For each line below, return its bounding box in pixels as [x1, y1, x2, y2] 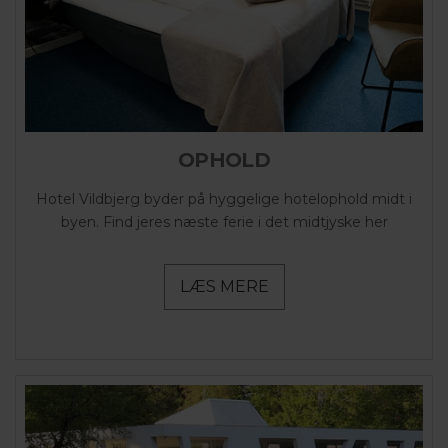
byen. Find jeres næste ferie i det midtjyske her [60, 213, 388, 232]
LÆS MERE [179, 277, 269, 297]
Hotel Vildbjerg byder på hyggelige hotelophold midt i [36, 190, 412, 209]
